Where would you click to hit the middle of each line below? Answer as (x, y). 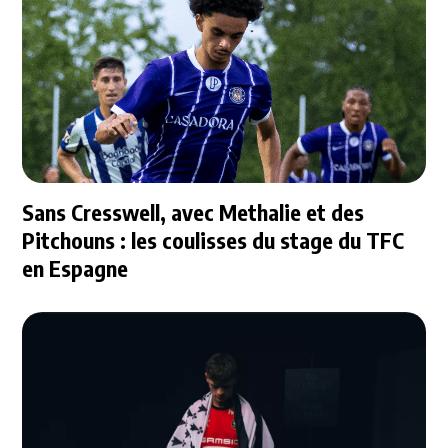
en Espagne (75, 268)
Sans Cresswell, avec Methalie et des (193, 212)
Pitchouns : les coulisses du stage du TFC (213, 240)
